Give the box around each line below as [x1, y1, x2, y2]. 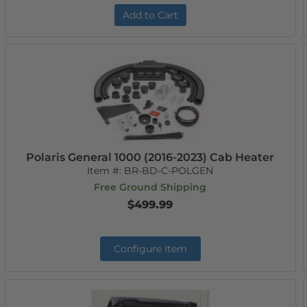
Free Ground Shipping [94, 181, 207, 193]
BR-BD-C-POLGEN [124, 164, 214, 177]
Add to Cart [122, 9, 178, 21]
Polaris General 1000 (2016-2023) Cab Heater [26, 151, 275, 164]
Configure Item [113, 243, 187, 255]
